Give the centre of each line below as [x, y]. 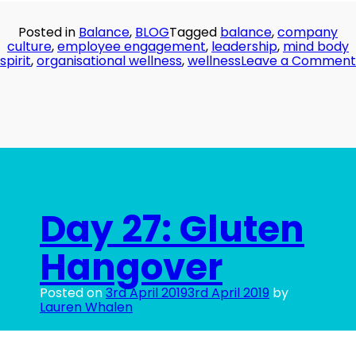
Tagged [195, 33]
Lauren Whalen [86, 308]
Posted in [48, 33]
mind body [316, 47]
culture [29, 47]
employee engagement [132, 47]
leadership [244, 47]
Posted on [73, 293]
